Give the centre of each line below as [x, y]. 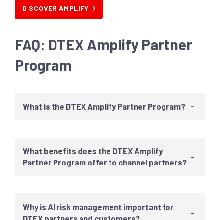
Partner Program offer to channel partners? [105, 162]
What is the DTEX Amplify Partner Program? [104, 106]
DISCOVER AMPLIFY [56, 8]
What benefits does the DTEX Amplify [93, 151]
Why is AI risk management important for [98, 207]
